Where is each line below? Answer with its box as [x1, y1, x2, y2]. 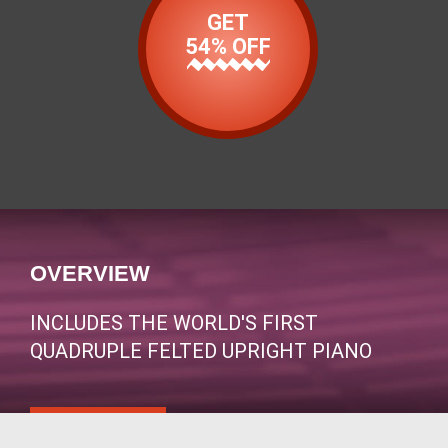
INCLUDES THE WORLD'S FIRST [30, 310, 318, 335]
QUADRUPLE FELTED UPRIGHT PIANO [30, 338, 372, 363]
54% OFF [185, 33, 272, 59]
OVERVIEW [30, 260, 150, 286]
